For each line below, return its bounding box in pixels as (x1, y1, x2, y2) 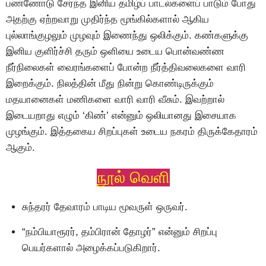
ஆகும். (6, 142, 35, 154)
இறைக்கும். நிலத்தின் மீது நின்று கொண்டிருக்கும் (6, 78, 214, 90)
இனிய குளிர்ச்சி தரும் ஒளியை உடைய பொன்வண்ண (6, 46, 224, 58)
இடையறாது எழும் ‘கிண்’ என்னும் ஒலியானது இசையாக (6, 110, 236, 122)
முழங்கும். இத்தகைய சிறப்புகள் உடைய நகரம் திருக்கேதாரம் (6, 126, 258, 138)
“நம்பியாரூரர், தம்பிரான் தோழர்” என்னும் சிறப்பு (22, 226, 217, 237)
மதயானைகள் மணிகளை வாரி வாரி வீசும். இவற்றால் (6, 94, 224, 106)
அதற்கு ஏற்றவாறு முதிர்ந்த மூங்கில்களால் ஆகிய (6, 14, 209, 26)
